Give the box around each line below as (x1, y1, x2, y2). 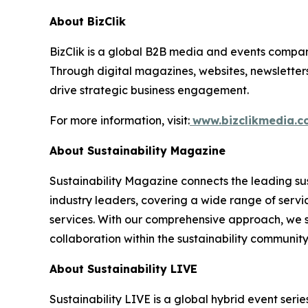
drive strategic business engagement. (49, 82, 249, 97)
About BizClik (49, 14, 126, 28)
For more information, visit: (49, 113, 190, 127)
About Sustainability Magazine (49, 143, 225, 157)
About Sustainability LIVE (49, 261, 197, 276)
